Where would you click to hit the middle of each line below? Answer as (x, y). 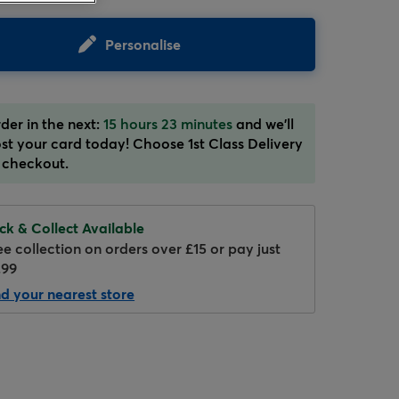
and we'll (264, 123)
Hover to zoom (111, 178)
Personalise (143, 44)
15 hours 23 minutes (168, 123)
